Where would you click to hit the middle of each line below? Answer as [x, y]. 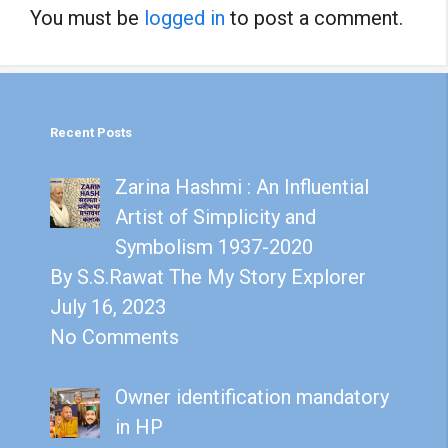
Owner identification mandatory [252, 396]
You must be [87, 18]
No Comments [114, 336]
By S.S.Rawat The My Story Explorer [208, 276]
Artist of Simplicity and [215, 216]
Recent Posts [91, 132]
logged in [184, 18]
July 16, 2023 [108, 306]
